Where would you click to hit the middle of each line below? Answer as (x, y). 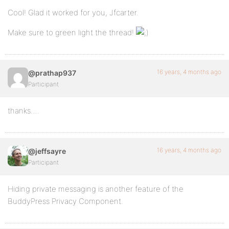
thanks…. (24, 111)
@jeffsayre (47, 151)
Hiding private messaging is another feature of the (96, 189)
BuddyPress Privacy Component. (65, 201)
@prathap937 (52, 73)
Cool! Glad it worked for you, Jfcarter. (73, 13)
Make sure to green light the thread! (72, 32)
